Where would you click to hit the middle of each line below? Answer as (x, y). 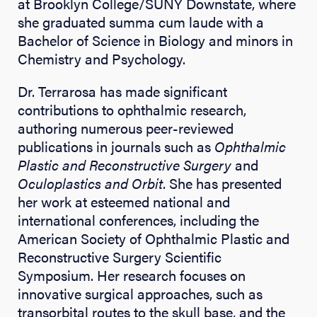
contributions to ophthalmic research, (132, 109)
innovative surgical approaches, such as (140, 293)
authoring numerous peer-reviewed (126, 127)
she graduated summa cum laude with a (141, 21)
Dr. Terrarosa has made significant (122, 91)
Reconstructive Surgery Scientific (120, 256)
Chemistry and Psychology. (102, 58)
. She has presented (222, 183)
